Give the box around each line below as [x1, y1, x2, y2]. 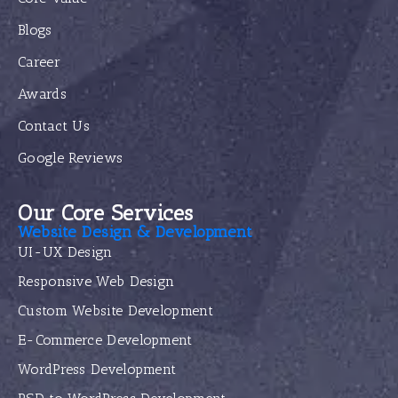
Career [18, 52, 60, 70]
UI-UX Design [18, 243, 113, 260]
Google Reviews [18, 148, 123, 166]
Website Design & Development [18, 221, 252, 242]
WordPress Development [18, 360, 177, 378]
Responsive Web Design [18, 272, 175, 290]
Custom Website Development [18, 301, 213, 319]
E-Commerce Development [18, 330, 193, 348]
